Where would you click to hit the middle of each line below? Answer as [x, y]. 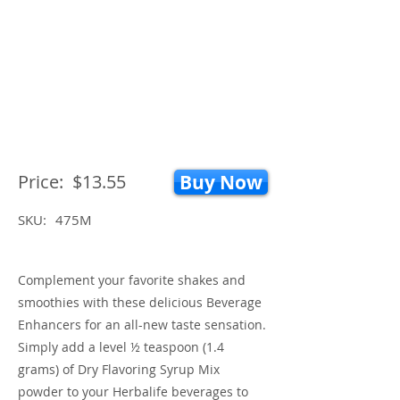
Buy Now [221, 182]
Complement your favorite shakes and [132, 280]
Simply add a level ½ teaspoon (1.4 [121, 347]
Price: [41, 182]
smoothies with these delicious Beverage [140, 302]
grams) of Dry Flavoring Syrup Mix [119, 369]
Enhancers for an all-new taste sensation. [142, 325]
